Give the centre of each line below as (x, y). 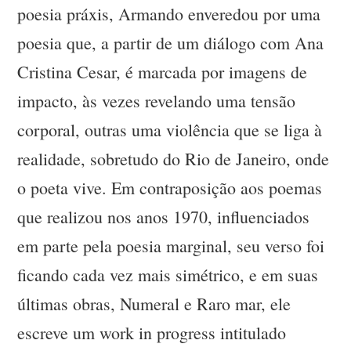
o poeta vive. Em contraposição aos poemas (170, 188)
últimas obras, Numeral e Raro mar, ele (154, 304)
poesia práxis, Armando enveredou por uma (169, 14)
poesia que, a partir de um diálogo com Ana (171, 43)
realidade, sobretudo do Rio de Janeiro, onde (174, 159)
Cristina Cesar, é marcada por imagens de (163, 72)
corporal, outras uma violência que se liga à (170, 130)
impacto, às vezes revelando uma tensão (157, 101)
